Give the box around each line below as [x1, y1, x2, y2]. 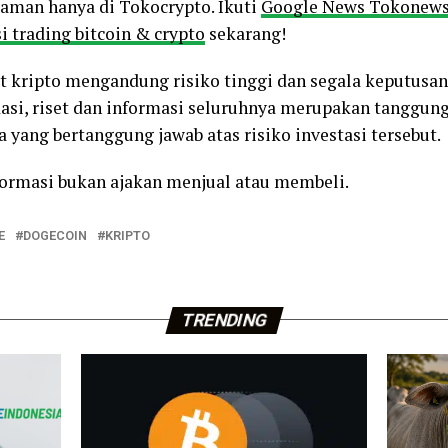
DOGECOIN [23, 227, 87, 243]
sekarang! [205, 21, 286, 45]
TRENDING [178, 309, 270, 330]
